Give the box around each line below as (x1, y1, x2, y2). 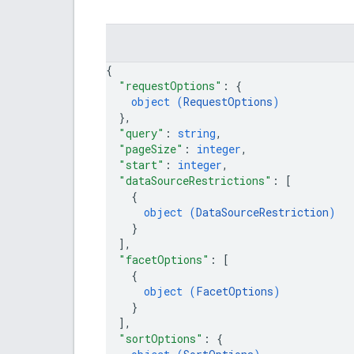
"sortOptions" (119, 330, 203, 346)
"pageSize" (119, 141, 183, 156)
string (178, 125, 216, 141)
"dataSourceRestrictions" (119, 172, 272, 188)
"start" (119, 156, 164, 172)
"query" (119, 125, 164, 141)
